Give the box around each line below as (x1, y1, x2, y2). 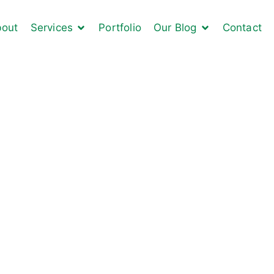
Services (30, 21, 73, 34)
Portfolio (98, 21, 141, 34)
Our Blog (153, 21, 197, 34)
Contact (222, 21, 262, 34)
